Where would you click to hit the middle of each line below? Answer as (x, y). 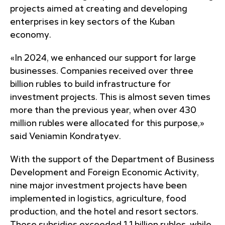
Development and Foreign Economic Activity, (104, 173)
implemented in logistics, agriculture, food (98, 199)
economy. (31, 35)
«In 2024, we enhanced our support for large (103, 58)
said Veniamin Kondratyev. (66, 137)
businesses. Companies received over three (102, 71)
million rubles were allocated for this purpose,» (107, 124)
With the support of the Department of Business (112, 160)
